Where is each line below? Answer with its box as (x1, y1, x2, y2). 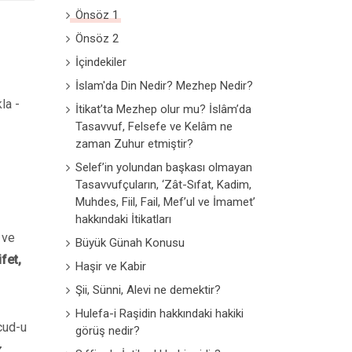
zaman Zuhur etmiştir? (75, 137, 193, 151)
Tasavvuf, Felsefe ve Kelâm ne (75, 119, 233, 134)
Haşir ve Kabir (75, 259, 146, 273)
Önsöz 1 (75, 8, 119, 22)
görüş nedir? (75, 324, 140, 338)
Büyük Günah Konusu (75, 236, 185, 250)
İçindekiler (75, 55, 126, 69)
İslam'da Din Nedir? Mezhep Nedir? (75, 79, 253, 93)
